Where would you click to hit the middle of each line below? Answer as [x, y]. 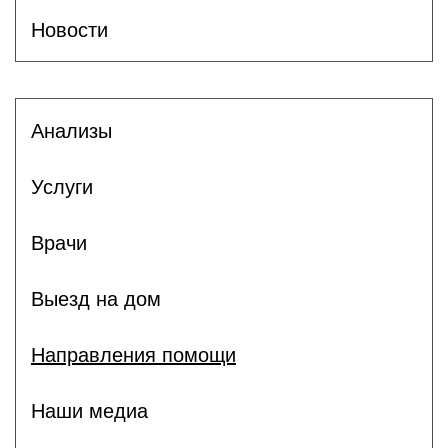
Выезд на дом [96, 298]
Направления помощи [133, 354]
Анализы [71, 130]
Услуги [62, 186]
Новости [69, 29]
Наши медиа [89, 410]
